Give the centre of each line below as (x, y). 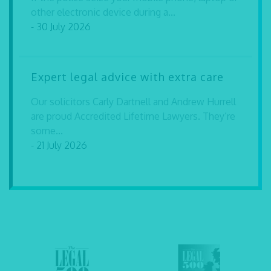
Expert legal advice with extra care (127, 77)
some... (47, 131)
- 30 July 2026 (61, 27)
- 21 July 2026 (59, 145)
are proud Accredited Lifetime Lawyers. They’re (133, 116)
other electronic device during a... (103, 12)
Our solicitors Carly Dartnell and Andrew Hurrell (133, 102)
